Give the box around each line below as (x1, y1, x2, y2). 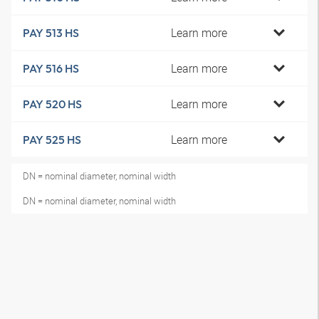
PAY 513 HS (23, 26, 79, 40)
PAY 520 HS (23, 97, 82, 111)
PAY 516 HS (23, 61, 79, 75)
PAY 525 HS (23, 132, 81, 147)
